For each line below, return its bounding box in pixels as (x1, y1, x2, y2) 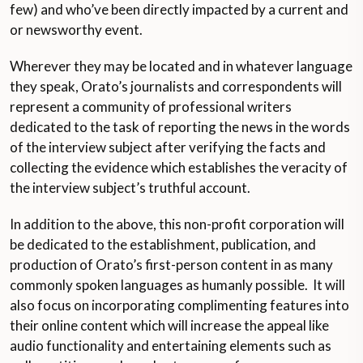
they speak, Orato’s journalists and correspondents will (10, 78, 342, 95)
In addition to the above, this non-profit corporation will (10, 216, 344, 233)
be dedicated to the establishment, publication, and (10, 236, 316, 253)
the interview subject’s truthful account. (10, 179, 250, 196)
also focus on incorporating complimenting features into (10, 297, 349, 314)
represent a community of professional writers (10, 98, 292, 115)
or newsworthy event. (10, 21, 143, 38)
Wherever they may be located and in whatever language (10, 58, 352, 75)
